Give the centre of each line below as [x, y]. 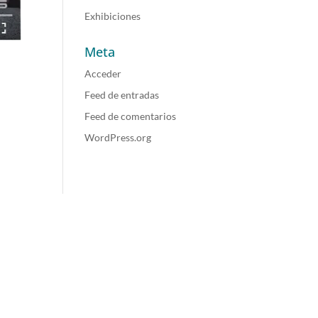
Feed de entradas [122, 95]
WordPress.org [118, 137]
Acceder [103, 73]
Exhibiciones [113, 16]
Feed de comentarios [131, 116]
